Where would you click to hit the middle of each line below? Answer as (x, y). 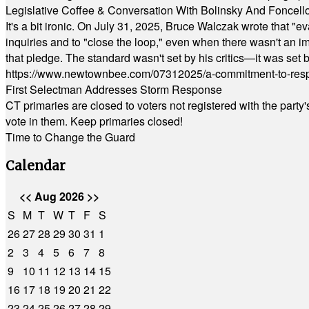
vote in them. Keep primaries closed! (94, 121)
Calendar (36, 166)
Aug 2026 (59, 197)
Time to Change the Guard (70, 137)
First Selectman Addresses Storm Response (114, 89)
